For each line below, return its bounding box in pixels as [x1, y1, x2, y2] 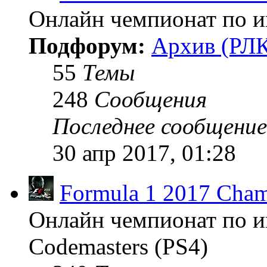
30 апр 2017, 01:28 [52, 139, 236, 166]
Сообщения [94, 86, 207, 112]
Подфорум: [29, 32, 151, 58]
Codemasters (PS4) [29, 233, 208, 259]
